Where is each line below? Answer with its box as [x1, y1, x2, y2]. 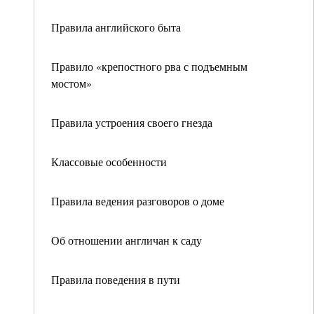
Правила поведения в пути [51, 272, 180, 287]
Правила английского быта [51, 20, 181, 34]
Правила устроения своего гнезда [51, 115, 212, 130]
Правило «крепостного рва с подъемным [51, 59, 247, 74]
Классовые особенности [51, 154, 167, 169]
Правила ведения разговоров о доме [51, 193, 224, 208]
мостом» [51, 76, 92, 90]
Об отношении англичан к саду [51, 233, 202, 247]
